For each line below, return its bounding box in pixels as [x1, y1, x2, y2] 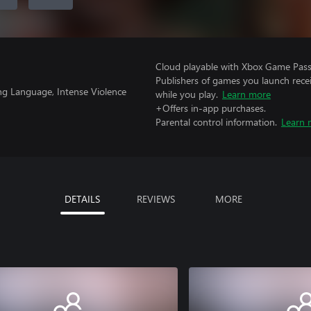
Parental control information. [155, 115, 277, 128]
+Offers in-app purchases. [155, 101, 266, 115]
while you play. [155, 87, 218, 101]
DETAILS [65, 192, 100, 205]
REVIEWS [136, 192, 175, 205]
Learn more [222, 87, 271, 101]
